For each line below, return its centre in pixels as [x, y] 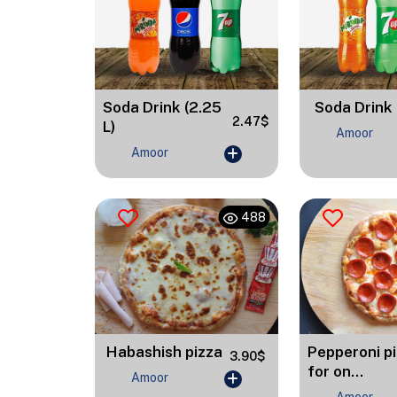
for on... [336, 372]
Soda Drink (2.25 [163, 108]
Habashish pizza [165, 352]
